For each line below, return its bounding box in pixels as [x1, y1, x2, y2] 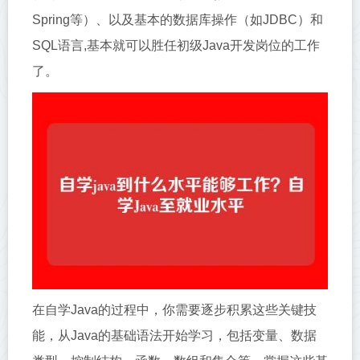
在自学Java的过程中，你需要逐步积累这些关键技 [32, 303, 317, 317]
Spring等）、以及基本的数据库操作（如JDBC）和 [32, 13, 323, 27]
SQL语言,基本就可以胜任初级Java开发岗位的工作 [32, 39, 320, 52]
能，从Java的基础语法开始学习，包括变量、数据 [32, 329, 317, 343]
